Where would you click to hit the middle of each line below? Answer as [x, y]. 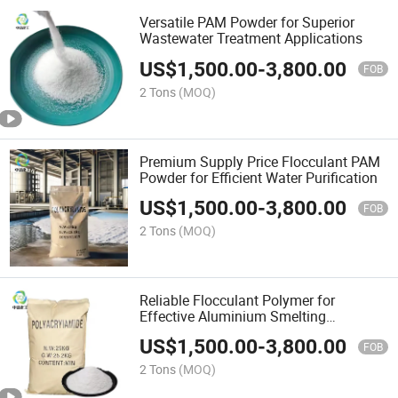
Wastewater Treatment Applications [251, 39]
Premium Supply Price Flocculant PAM [260, 161]
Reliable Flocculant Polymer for [238, 300]
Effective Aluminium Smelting [233, 316]
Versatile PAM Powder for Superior [247, 23]
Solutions [170, 332]
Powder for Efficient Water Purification [259, 177]
